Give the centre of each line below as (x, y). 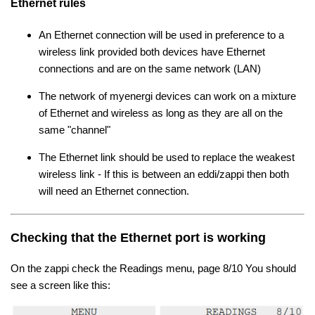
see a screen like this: (60, 285)
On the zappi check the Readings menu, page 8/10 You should (153, 269)
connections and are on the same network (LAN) (150, 69)
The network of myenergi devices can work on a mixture (167, 96)
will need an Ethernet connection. (118, 191)
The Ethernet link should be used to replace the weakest (167, 157)
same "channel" (75, 130)
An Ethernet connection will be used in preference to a (161, 35)
